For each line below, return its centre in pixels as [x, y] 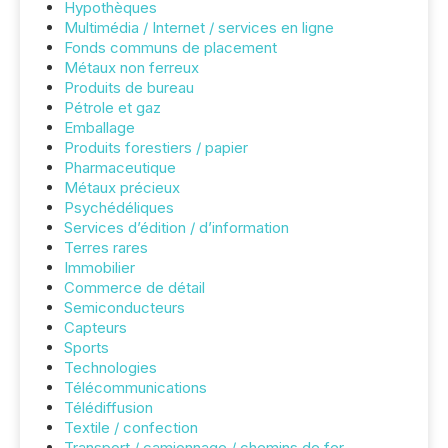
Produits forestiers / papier [156, 147]
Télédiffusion [108, 407]
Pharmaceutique [120, 167]
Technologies [110, 367]
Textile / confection [131, 427]
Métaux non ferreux [131, 67]
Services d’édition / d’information [176, 227]
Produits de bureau [129, 87]
